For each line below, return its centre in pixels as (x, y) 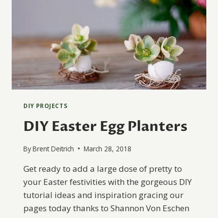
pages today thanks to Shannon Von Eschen (106, 208)
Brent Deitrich (54, 148)
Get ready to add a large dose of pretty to (103, 168)
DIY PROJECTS (45, 106)
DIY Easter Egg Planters (105, 127)
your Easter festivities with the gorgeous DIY (108, 182)
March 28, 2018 (108, 148)
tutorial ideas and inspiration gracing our (103, 195)
